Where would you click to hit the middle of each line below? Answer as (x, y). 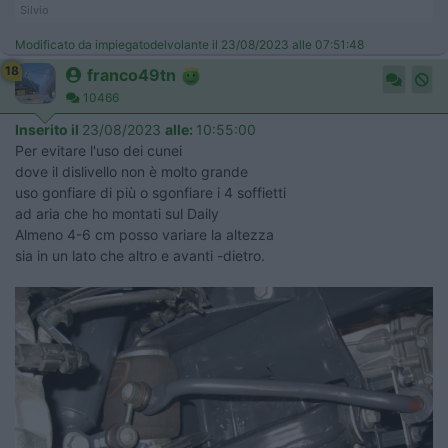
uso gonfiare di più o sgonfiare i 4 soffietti (150, 193)
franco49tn (131, 75)
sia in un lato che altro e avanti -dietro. (140, 256)
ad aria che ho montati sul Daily (117, 214)
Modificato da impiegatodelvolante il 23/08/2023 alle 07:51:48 (189, 45)
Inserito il (48, 130)
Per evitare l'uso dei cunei (98, 151)
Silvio (34, 10)
